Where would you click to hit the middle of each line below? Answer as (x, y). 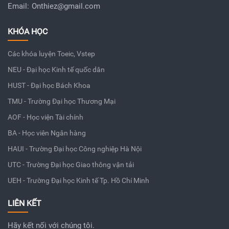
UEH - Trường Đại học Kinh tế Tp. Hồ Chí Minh (78, 180)
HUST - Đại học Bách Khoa (49, 85)
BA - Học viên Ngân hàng (47, 133)
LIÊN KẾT (25, 203)
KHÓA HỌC (28, 31)
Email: (18, 6)
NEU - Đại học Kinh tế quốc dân (56, 69)
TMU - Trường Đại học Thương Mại (62, 101)
